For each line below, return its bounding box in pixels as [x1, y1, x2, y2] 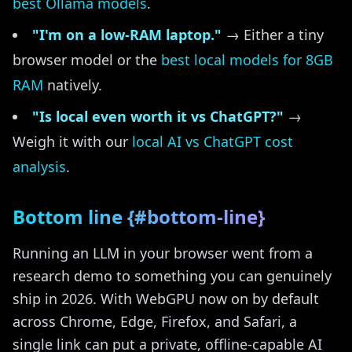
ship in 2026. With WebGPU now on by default [13, 289, 319, 308]
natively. [43, 75, 102, 94]
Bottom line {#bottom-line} [13, 203, 265, 229]
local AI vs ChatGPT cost [132, 132, 293, 151]
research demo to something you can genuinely [13, 266, 332, 285]
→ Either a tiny [222, 25, 324, 44]
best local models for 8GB [161, 50, 333, 69]
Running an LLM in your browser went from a [13, 244, 313, 262]
